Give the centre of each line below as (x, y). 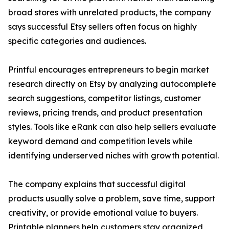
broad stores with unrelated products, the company (110, 13)
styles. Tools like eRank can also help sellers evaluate (112, 127)
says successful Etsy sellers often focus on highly (102, 27)
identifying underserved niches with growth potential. (113, 156)
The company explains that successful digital (97, 184)
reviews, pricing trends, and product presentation (105, 113)
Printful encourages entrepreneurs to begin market (109, 70)
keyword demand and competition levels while (100, 141)
